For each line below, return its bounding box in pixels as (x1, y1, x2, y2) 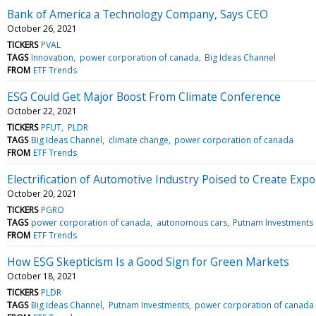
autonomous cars (156, 216, 227, 229)
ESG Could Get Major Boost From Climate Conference (7, 88, 281, 104)
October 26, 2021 (7, 22, 77, 35)
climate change (108, 133, 169, 146)
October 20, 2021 (7, 187, 77, 200)
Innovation (31, 51, 74, 63)
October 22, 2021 (7, 104, 77, 117)
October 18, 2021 (7, 269, 77, 282)
